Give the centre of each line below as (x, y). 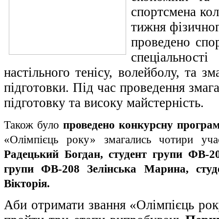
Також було (33, 124)
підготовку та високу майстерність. (104, 102)
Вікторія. (27, 183)
